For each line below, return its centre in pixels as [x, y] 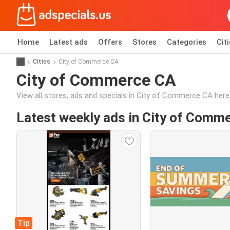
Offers [110, 42]
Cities [42, 61]
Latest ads [69, 42]
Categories [187, 42]
